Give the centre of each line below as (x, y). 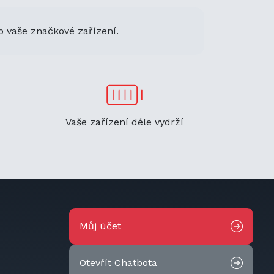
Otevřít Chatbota (118, 262)
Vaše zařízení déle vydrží (124, 122)
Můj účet (100, 226)
